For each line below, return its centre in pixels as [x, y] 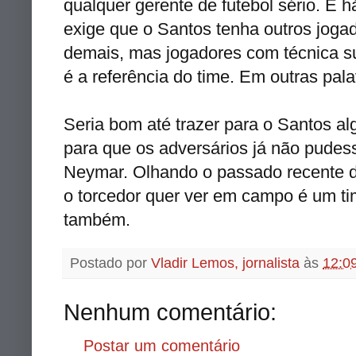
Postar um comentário [162, 345]
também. [97, 219]
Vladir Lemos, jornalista [225, 263]
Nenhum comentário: [170, 311]
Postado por [110, 263]
